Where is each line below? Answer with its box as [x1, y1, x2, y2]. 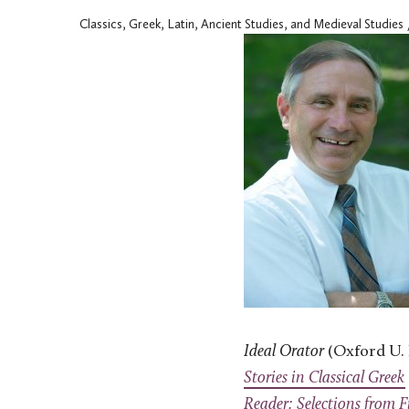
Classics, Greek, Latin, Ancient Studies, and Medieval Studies [79, 16, 404, 33]
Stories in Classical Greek [244, 370, 405, 388]
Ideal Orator [244, 343, 328, 362]
